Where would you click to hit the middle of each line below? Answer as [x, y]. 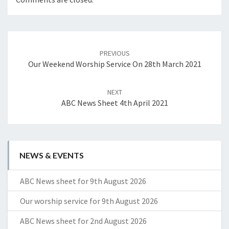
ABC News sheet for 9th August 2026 [83, 181]
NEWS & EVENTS [52, 155]
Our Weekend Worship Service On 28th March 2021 [114, 64]
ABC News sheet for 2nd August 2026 [83, 221]
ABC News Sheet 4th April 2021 [114, 103]
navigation [34, 49]
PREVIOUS [114, 53]
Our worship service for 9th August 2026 [89, 201]
